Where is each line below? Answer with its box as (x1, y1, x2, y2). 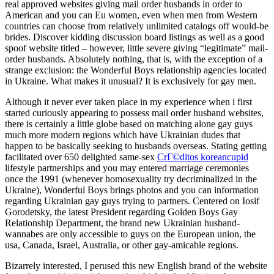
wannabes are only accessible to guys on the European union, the (5, 228, 256, 239)
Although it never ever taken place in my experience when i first (5, 96, 252, 107)
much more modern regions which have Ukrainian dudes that (5, 129, 240, 140)
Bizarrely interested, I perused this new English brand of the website (5, 260, 267, 271)
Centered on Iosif (190, 195, 259, 206)
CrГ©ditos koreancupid (157, 151, 248, 162)
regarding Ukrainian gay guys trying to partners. (5, 195, 190, 206)
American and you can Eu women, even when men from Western (5, 9, 257, 20)
